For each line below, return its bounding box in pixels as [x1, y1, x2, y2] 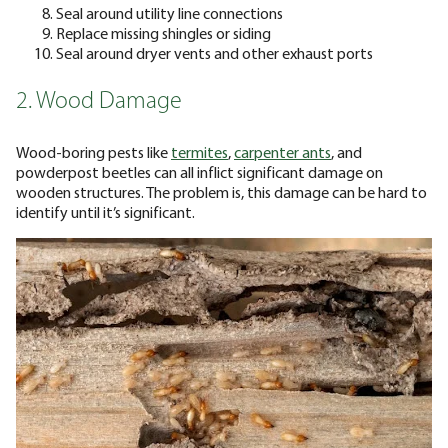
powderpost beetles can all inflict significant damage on [16, 161, 383, 182]
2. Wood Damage [16, 89, 182, 114]
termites [171, 141, 228, 162]
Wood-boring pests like [16, 141, 171, 162]
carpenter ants [234, 141, 331, 162]
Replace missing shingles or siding [56, 22, 271, 43]
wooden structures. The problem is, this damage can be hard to [16, 181, 427, 202]
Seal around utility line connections [56, 2, 283, 23]
